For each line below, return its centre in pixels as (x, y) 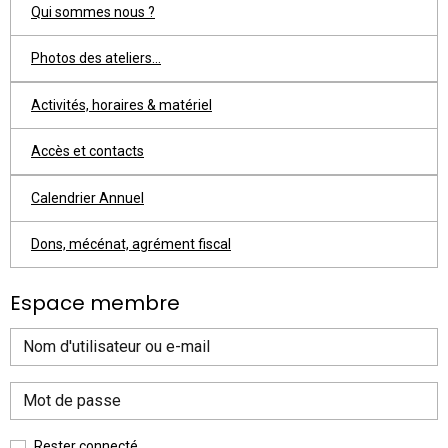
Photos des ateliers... (96, 58)
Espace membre (95, 303)
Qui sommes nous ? (93, 11)
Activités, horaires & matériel (121, 104)
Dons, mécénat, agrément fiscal (131, 244)
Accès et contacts (87, 151)
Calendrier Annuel (87, 197)
